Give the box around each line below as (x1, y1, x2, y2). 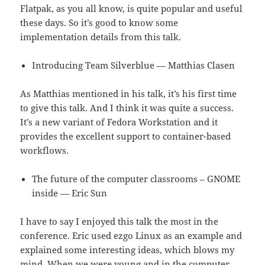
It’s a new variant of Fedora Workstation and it (20, 116, 218, 128)
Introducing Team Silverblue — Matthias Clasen (32, 59, 235, 72)
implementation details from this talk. (20, 31, 182, 43)
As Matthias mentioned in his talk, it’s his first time (20, 88, 237, 100)
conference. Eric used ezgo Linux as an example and (20, 230, 243, 242)
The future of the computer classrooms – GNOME (32, 173, 241, 185)
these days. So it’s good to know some (20, 17, 179, 29)
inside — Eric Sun (32, 187, 108, 199)
